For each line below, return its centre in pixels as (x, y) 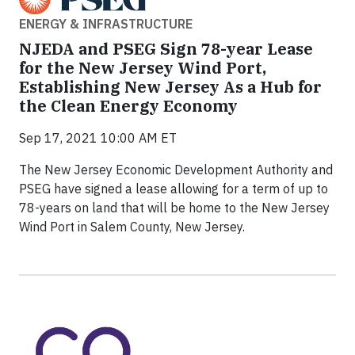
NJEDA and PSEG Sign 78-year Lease (166, 48)
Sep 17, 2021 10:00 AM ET (98, 137)
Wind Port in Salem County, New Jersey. (132, 226)
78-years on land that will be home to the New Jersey (174, 207)
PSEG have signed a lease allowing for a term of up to (174, 188)
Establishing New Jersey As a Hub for (170, 86)
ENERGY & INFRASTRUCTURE (106, 23)
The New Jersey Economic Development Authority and (176, 169)
